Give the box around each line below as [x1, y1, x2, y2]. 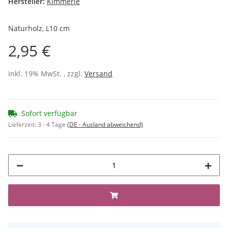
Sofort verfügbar [21, 108, 77, 118]
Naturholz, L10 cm [8, 23, 70, 33]
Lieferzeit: [8, 120, 38, 129]
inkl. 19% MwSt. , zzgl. [8, 68, 84, 78]
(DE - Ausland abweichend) [67, 120, 143, 129]
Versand [84, 68, 112, 78]
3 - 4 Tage [38, 120, 67, 129]
